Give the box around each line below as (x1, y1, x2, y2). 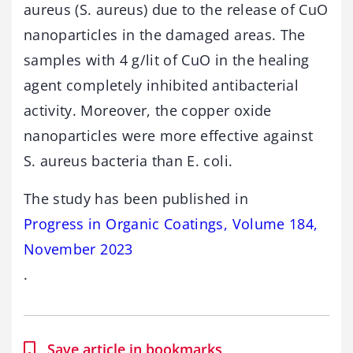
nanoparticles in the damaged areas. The (24, 25, 306, 45)
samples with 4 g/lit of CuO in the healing (24, 50, 310, 70)
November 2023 (24, 240, 133, 259)
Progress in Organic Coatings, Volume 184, (24, 214, 318, 234)
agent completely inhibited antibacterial (24, 76, 299, 95)
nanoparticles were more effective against (24, 126, 314, 146)
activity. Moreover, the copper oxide (24, 101, 272, 121)
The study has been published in (24, 189, 248, 209)
